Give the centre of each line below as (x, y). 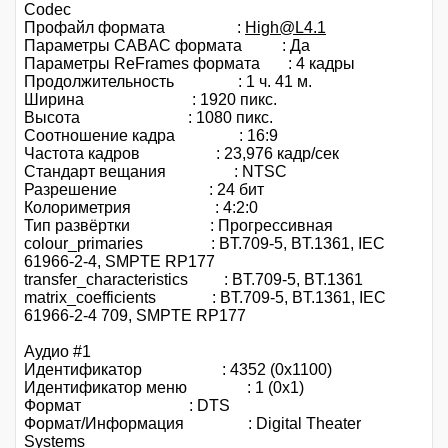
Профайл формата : (134, 27)
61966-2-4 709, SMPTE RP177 (135, 315)
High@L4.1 (285, 27)
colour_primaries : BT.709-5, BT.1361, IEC (204, 243)
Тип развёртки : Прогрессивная (178, 225)
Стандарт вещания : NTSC (155, 171)
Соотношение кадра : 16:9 (151, 135)
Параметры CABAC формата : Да (167, 45)
